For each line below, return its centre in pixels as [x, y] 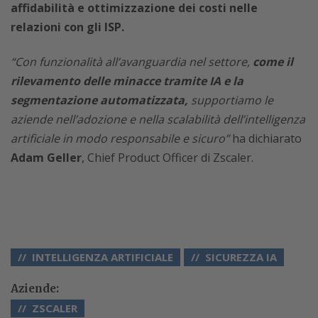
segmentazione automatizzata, [99, 100]
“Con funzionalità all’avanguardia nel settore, [132, 61]
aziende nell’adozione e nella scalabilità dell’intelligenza [158, 119]
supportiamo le [231, 100]
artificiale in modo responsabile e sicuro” [121, 138]
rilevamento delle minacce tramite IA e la [127, 81]
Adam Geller [46, 157]
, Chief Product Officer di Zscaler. [168, 157]
